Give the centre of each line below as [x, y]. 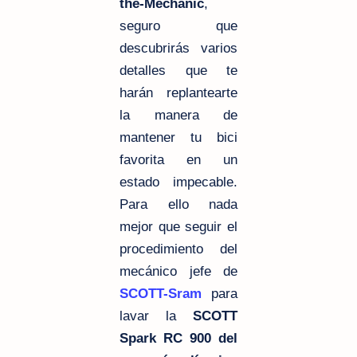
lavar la [156, 316]
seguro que [178, 25]
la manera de [178, 115]
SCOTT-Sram [161, 293]
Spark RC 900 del [178, 338]
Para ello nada [178, 204]
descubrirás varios [178, 48]
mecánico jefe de [178, 271]
